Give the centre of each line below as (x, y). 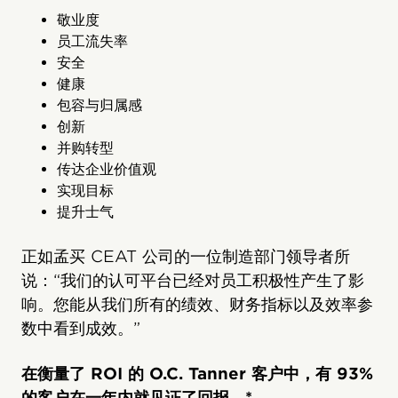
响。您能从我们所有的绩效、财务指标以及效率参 (197, 304)
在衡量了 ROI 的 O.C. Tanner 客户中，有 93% (197, 373)
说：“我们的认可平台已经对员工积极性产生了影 (193, 280)
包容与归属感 (99, 105)
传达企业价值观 (107, 169)
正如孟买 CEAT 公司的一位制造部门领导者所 (186, 256)
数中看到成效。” (81, 328)
